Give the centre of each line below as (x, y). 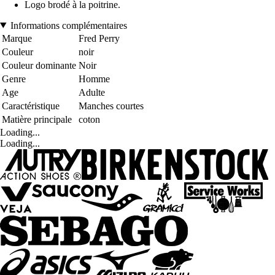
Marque (17, 38)
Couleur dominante (39, 65)
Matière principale (37, 119)
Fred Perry (99, 38)
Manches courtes (111, 106)
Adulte (92, 92)
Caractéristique (31, 106)
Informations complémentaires (68, 25)
